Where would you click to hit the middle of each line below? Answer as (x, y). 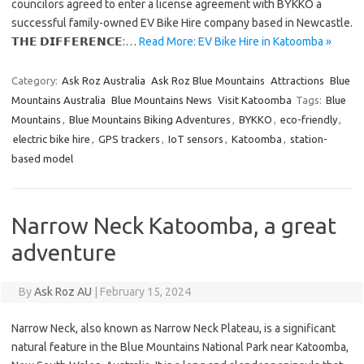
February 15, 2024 (145, 292)
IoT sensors (196, 139)
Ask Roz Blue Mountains (208, 80)
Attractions (297, 80)
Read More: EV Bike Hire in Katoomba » (235, 41)
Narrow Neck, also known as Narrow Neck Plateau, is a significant (173, 328)
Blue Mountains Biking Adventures (150, 119)
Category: (36, 80)
